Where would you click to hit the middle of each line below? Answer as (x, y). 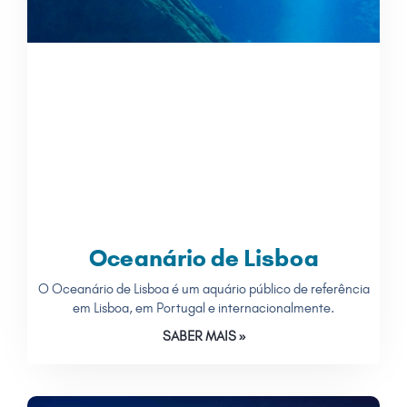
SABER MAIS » (203, 336)
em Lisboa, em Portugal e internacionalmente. (203, 308)
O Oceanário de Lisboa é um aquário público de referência (203, 288)
